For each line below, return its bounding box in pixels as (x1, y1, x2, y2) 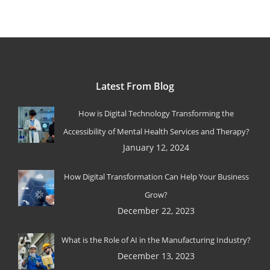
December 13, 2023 (118, 250, 195, 262)
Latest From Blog (96, 79, 174, 93)
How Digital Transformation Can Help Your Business (63, 171, 249, 182)
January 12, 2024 (123, 141, 190, 153)
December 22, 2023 (118, 204, 195, 216)
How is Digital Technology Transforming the (78, 107, 234, 119)
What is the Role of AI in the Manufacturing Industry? (61, 234, 251, 245)
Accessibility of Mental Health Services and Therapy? (63, 125, 250, 137)
